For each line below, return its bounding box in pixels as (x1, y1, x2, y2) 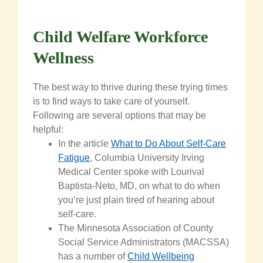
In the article (58, 139, 111, 149)
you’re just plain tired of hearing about (58, 195, 214, 205)
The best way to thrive (33, 82, 124, 93)
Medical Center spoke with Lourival (58, 167, 204, 177)
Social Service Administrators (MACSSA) (58, 237, 229, 248)
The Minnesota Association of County (58, 223, 213, 234)
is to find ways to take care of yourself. (33, 96, 190, 107)
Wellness (33, 49, 94, 68)
